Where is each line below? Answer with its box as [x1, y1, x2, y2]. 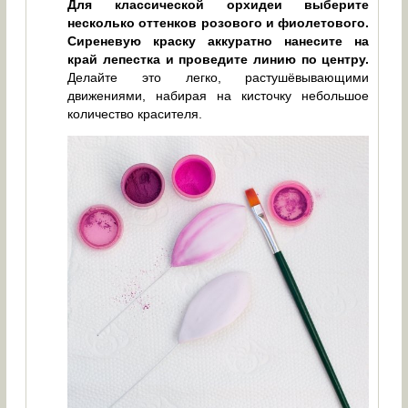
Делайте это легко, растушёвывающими [67, 70, 370, 86]
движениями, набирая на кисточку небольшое [67, 88, 370, 104]
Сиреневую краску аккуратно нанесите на [67, 34, 370, 49]
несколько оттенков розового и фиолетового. [67, 15, 370, 31]
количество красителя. [67, 107, 203, 122]
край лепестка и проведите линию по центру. [67, 52, 370, 67]
